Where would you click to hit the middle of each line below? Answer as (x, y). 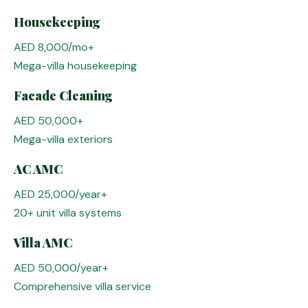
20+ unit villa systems (68, 213)
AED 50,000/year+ (61, 268)
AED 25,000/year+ (60, 194)
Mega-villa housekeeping (75, 66)
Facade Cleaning (63, 96)
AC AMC (38, 169)
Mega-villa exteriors (63, 139)
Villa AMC (43, 243)
